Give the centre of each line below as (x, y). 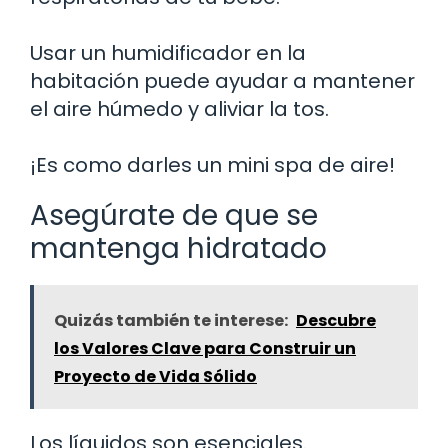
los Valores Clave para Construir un (205, 349)
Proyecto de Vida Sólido (155, 377)
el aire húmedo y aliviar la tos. (179, 109)
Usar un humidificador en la (168, 53)
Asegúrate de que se (174, 216)
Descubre (336, 321)
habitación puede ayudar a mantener (222, 81)
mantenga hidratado (178, 249)
